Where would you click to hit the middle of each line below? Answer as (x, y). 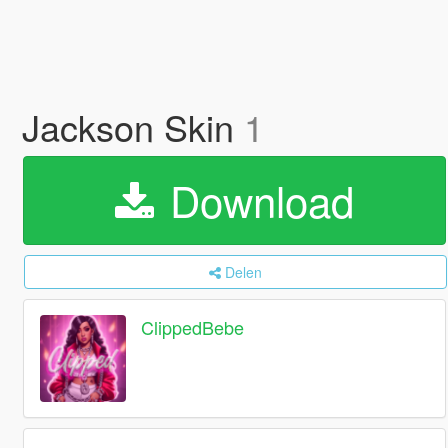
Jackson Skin (132, 126)
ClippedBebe (193, 327)
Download (255, 200)
